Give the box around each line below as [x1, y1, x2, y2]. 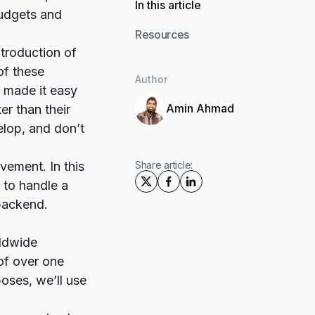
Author [135, 72, 167, 85]
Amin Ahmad [166, 101, 234, 116]
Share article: [135, 158, 193, 171]
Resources [135, 27, 190, 41]
